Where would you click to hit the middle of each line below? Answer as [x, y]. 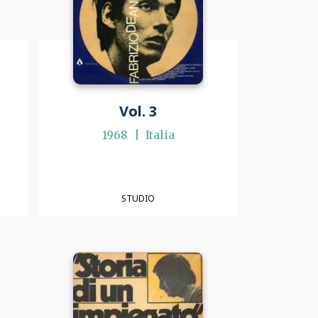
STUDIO [138, 198]
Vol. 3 [138, 111]
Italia [160, 135]
